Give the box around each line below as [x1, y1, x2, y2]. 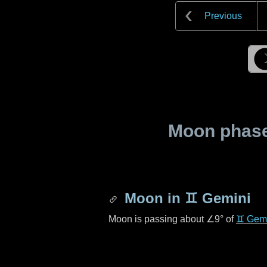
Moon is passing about [108, 214, 206, 224]
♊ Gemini [185, 190, 251, 206]
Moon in [120, 190, 185, 206]
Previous [204, 11, 242, 21]
